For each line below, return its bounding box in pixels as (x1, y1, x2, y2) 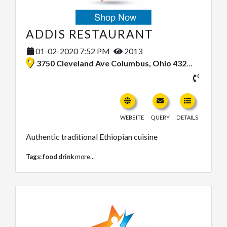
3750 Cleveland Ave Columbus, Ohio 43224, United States (36, 58, 186, 68)
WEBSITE (120, 114, 144, 121)
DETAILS (176, 114, 199, 121)
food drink (43, 153, 74, 161)
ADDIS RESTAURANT (26, 27, 154, 42)
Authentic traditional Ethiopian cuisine (26, 132, 158, 142)
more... (75, 153, 95, 161)
